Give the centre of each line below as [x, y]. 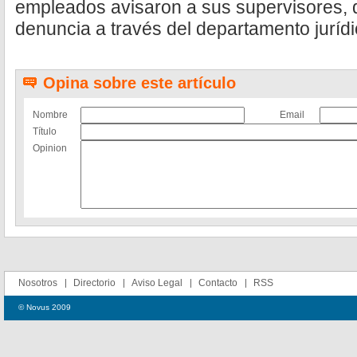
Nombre [50, 115]
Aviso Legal [157, 283]
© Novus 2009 [45, 307]
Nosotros [38, 283]
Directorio [94, 283]
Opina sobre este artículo [139, 83]
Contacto [218, 283]
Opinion [50, 148]
